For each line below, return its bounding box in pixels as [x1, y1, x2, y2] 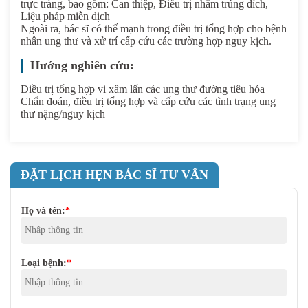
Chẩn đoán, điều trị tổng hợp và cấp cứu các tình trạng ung [21, 96, 276, 108]
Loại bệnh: [21, 258, 67, 269]
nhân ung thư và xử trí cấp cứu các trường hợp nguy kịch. [21, 35, 272, 47]
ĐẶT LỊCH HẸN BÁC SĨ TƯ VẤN [21, 168, 208, 182]
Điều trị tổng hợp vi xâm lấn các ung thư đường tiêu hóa [21, 83, 265, 96]
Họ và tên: [21, 206, 65, 217]
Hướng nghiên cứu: [30, 58, 134, 73]
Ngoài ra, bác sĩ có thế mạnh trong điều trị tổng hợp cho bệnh [21, 23, 287, 35]
